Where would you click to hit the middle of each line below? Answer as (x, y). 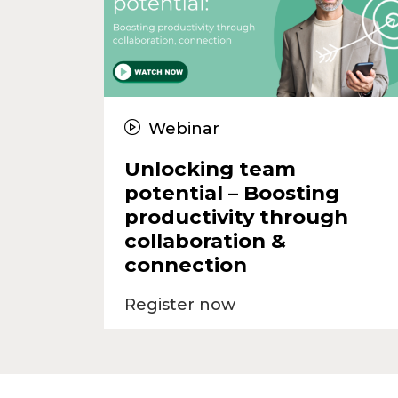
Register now (179, 304)
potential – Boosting (231, 192)
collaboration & (205, 240)
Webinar (182, 128)
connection (185, 264)
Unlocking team (210, 168)
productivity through (236, 216)
